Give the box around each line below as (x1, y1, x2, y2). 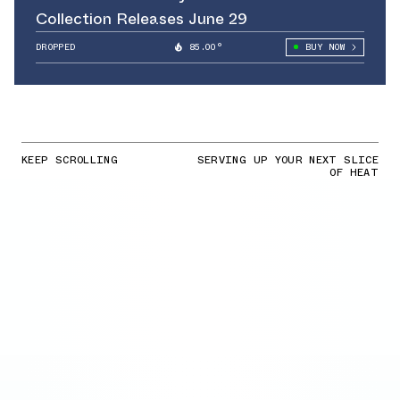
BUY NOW (304, 39, 345, 54)
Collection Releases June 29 (36, 6, 247, 30)
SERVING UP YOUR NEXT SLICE (196, 151, 379, 168)
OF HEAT (329, 163, 379, 180)
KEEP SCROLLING (21, 151, 119, 168)
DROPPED (36, 39, 76, 54)
